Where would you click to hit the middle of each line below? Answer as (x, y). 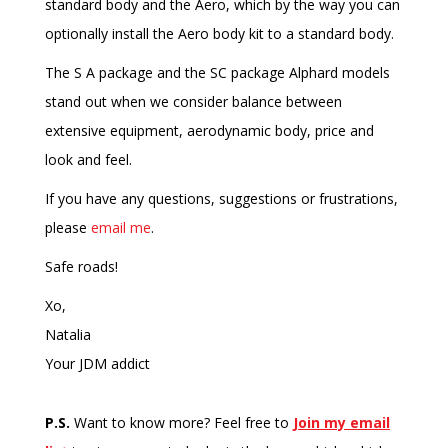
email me (121, 228)
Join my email (341, 423)
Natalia (68, 335)
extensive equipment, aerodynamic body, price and (209, 131)
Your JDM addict (97, 364)
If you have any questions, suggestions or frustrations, (221, 199)
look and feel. (88, 160)
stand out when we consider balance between (193, 102)
